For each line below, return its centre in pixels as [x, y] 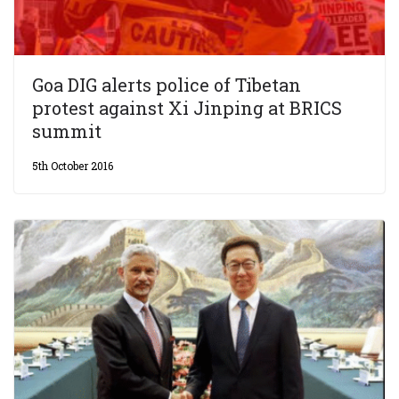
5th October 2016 [73, 166]
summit [67, 131]
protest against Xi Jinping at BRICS [187, 108]
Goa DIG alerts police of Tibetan [167, 85]
